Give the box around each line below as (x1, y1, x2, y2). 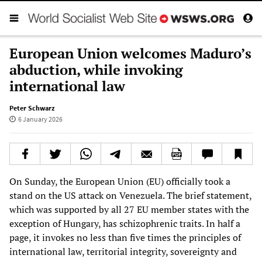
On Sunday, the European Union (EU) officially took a (9, 174, 230, 188)
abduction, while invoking (9, 60, 183, 79)
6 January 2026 (18, 114, 63, 123)
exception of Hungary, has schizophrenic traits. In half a (9, 216, 240, 230)
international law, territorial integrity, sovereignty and (9, 244, 237, 258)
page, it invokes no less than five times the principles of (9, 230, 241, 244)
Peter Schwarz (9, 103, 55, 112)
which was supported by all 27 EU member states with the (9, 202, 249, 216)
